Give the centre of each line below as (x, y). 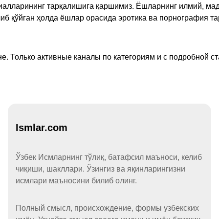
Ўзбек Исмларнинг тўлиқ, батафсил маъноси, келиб (109, 157)
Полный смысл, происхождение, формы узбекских (107, 208)
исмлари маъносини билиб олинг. (76, 181)
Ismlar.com (42, 128)
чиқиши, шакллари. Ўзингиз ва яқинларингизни (100, 169)
